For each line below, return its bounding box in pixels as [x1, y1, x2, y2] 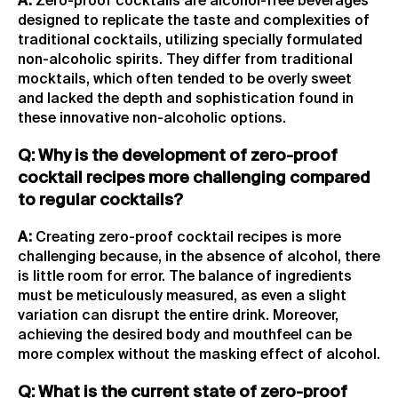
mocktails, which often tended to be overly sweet [18, 72, 352, 87]
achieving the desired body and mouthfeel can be [18, 329, 352, 344]
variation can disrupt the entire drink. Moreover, [18, 309, 338, 324]
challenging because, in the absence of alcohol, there [18, 251, 380, 266]
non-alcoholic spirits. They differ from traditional [18, 52, 353, 68]
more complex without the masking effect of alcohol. [18, 348, 380, 363]
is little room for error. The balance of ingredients [18, 270, 352, 285]
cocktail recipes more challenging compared [18, 170, 370, 187]
